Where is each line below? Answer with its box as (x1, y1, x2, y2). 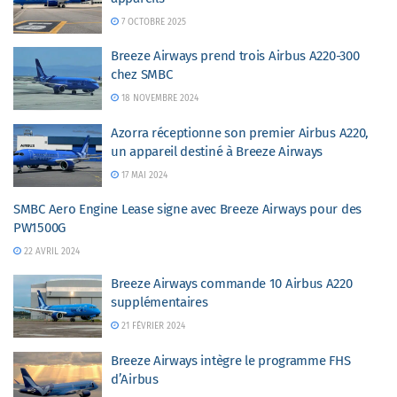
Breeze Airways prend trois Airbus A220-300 (111, 48, 360, 64)
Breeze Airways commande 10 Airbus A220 (111, 276, 353, 292)
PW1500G (13, 220, 66, 236)
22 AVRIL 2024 (20, 246, 80, 257)
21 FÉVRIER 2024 (118, 321, 185, 331)
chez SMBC (111, 66, 173, 82)
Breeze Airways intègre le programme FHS (111, 352, 351, 369)
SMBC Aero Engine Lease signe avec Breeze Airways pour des (13, 201, 362, 217)
